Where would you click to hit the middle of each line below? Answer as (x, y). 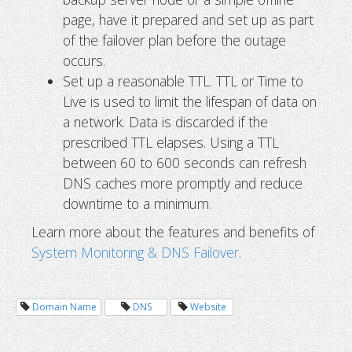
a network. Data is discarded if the (165, 121)
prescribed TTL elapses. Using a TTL (171, 142)
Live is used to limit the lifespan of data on (190, 101)
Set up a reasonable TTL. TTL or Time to (183, 81)
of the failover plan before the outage (174, 40)
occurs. (84, 60)
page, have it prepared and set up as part (188, 19)
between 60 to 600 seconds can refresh (185, 162)
